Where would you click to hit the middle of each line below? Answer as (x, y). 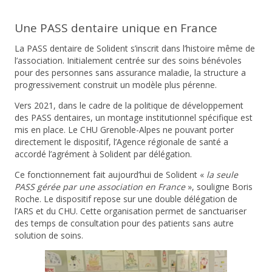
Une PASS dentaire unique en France (116, 28)
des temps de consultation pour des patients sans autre (124, 223)
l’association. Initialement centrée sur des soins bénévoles (128, 61)
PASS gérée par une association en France (100, 187)
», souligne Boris (220, 187)
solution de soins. (49, 236)
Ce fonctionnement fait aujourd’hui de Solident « (110, 175)
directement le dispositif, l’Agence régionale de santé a (121, 142)
